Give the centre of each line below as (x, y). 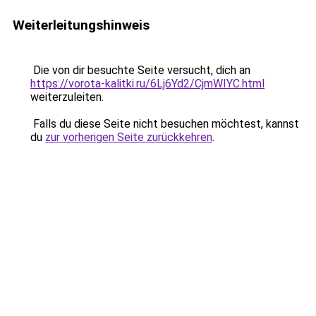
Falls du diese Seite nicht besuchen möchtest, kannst (165, 124)
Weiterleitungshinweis (81, 25)
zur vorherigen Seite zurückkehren (129, 137)
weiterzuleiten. (67, 97)
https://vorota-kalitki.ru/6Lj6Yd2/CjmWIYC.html (147, 84)
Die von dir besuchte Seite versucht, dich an (140, 70)
